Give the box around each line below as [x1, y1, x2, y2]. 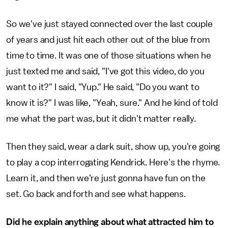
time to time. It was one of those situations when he [6, 51, 211, 60]
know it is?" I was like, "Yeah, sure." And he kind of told [6, 98, 218, 107]
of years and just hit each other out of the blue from [6, 35, 210, 44]
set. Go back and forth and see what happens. [6, 189, 186, 198]
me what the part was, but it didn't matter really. [6, 114, 198, 123]
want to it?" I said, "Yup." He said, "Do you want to [6, 82, 199, 92]
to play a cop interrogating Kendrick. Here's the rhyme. [6, 158, 220, 167]
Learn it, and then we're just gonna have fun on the [6, 174, 206, 183]
